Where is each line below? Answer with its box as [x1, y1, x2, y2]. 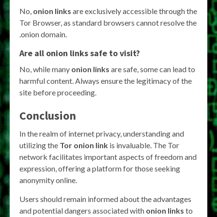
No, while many [19, 64, 71, 74]
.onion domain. [19, 30, 67, 39]
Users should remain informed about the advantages [19, 194, 191, 204]
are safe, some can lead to [109, 64, 195, 74]
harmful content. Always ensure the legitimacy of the [19, 76, 192, 86]
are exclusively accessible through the [71, 6, 197, 16]
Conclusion [19, 108, 76, 124]
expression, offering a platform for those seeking [19, 164, 180, 173]
